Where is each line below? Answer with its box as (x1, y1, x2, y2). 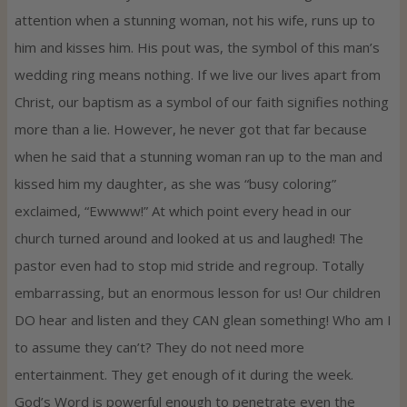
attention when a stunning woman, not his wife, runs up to (15, 11, 375, 30)
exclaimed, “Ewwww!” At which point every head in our (15, 202, 352, 221)
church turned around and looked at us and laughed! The (15, 229, 363, 248)
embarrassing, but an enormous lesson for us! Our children (15, 283, 381, 303)
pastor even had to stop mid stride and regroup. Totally (15, 256, 364, 275)
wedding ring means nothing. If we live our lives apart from (15, 65, 381, 84)
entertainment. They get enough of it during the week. (15, 365, 353, 384)
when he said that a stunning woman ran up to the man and (15, 147, 382, 166)
